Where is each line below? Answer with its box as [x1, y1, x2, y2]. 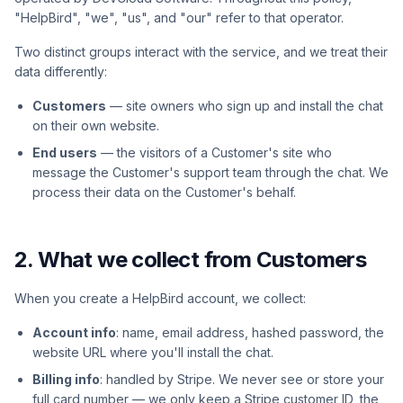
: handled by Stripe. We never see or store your [100, 372, 384, 387]
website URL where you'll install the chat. [32, 345, 273, 360]
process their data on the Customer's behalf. [32, 184, 296, 200]
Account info [32, 325, 116, 340]
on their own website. [32, 118, 159, 133]
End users [32, 145, 97, 160]
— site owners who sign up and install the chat [106, 98, 383, 113]
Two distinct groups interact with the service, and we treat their [14, 44, 388, 59]
